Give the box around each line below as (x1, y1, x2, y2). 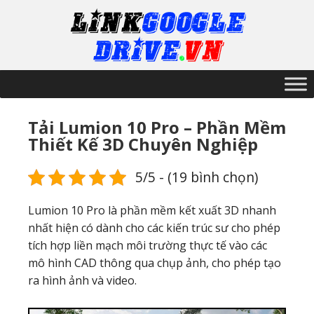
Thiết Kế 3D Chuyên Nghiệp (28, 132, 258, 156)
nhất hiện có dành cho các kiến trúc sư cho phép (28, 220, 280, 235)
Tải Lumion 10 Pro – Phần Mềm (28, 116, 286, 139)
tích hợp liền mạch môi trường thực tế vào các (28, 238, 267, 253)
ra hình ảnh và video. (28, 273, 137, 288)
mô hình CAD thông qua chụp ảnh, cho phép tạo (28, 255, 281, 271)
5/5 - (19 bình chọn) (135, 168, 258, 186)
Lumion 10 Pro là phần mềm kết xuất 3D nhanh (28, 203, 276, 218)
